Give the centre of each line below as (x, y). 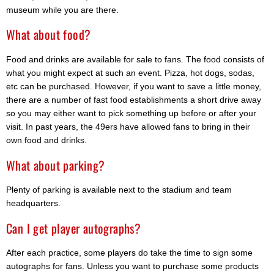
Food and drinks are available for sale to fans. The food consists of (135, 59)
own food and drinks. (46, 140)
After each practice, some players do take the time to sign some (129, 253)
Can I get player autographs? (74, 228)
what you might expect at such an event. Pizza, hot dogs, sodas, (130, 72)
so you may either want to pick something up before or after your (131, 113)
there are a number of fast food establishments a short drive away (134, 99)
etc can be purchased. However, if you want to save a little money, (134, 86)
